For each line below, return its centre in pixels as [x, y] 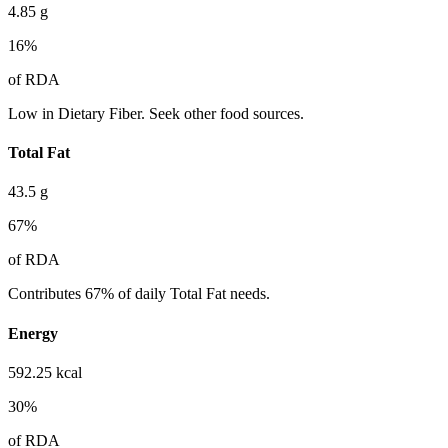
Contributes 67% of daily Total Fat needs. [139, 294]
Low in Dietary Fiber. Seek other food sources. [156, 113]
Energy [33, 333]
